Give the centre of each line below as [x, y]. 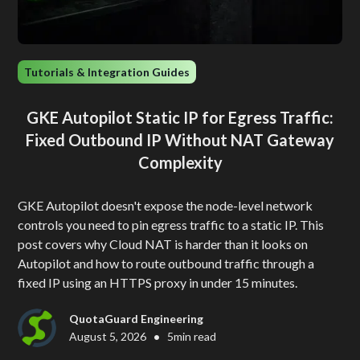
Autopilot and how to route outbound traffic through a [166, 264]
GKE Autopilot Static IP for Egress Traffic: [180, 118]
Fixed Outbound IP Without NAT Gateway [180, 140]
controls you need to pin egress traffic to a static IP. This [171, 225]
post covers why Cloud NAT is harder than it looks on [163, 244]
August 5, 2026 [108, 337]
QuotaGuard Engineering [137, 318]
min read [195, 337]
